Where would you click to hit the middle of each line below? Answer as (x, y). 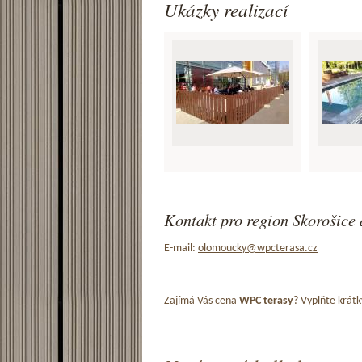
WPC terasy (266, 301)
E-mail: (181, 248)
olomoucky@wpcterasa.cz (258, 248)
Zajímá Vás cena (202, 301)
